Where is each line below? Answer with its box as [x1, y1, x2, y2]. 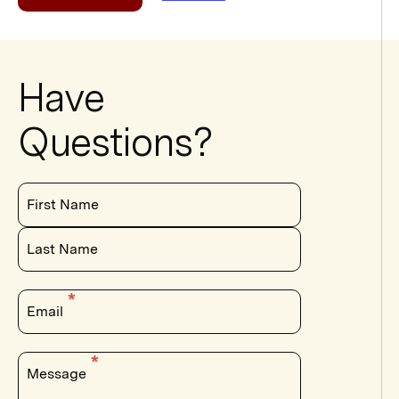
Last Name [27, 240, 98, 257]
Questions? [18, 118, 213, 166]
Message [27, 364, 90, 382]
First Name [27, 195, 99, 213]
